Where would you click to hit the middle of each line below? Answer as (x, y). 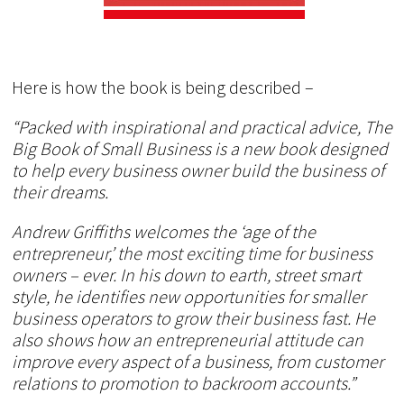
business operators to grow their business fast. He (194, 317)
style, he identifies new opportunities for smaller (189, 296)
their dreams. (60, 191)
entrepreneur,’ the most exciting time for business (193, 252)
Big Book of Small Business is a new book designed (200, 148)
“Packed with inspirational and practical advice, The (202, 126)
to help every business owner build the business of (198, 170)
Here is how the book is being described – (163, 87)
